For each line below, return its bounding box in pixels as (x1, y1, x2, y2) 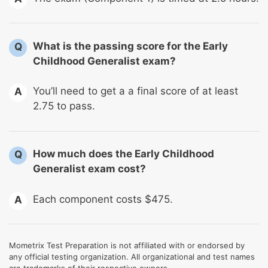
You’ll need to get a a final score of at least (33, 85, 238, 98)
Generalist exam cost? (33, 163, 146, 175)
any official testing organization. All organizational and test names (9, 252, 255, 262)
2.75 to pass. (33, 100, 95, 112)
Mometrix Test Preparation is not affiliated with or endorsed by (9, 240, 245, 251)
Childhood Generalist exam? (33, 54, 176, 67)
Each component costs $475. (33, 193, 173, 205)
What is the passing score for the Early (33, 39, 228, 52)
